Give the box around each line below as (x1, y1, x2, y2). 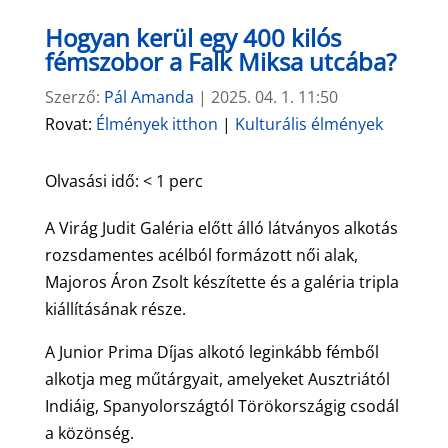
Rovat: (44, 112, 96, 135)
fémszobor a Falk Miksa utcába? (44, 44, 396, 78)
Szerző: (44, 85, 104, 108)
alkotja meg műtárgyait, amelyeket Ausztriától (44, 367, 390, 390)
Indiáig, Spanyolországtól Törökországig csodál (44, 394, 399, 417)
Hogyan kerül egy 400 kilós (44, 20, 341, 54)
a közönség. (44, 421, 134, 444)
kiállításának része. (44, 297, 186, 320)
